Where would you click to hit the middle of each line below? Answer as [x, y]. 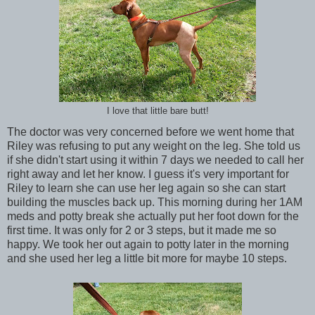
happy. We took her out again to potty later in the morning [148, 245]
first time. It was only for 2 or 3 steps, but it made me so [142, 231]
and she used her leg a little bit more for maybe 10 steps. [147, 259]
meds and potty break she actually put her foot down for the [153, 217]
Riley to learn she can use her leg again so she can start [146, 188]
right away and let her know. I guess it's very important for [148, 174]
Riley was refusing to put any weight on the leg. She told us [154, 146]
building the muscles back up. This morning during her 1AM [155, 202]
